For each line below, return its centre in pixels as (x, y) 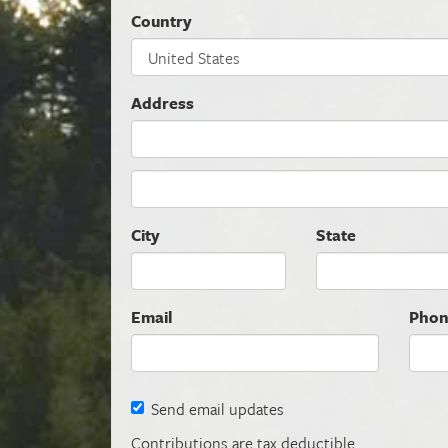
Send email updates (217, 408)
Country (161, 20)
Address (162, 102)
